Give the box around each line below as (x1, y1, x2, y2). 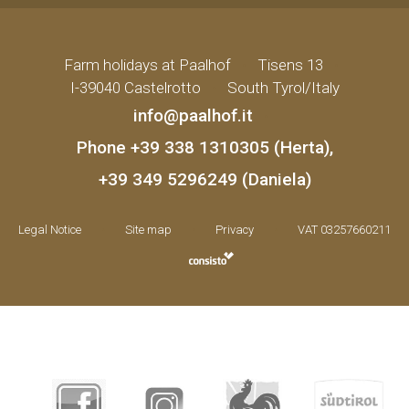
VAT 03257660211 (298, 223, 391, 237)
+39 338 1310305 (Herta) (130, 137, 330, 159)
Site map (125, 223, 172, 237)
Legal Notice (18, 223, 81, 237)
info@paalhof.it (133, 105, 253, 127)
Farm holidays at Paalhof (63, 56, 231, 75)
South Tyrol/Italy (226, 79, 340, 98)
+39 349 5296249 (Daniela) (98, 169, 311, 191)
